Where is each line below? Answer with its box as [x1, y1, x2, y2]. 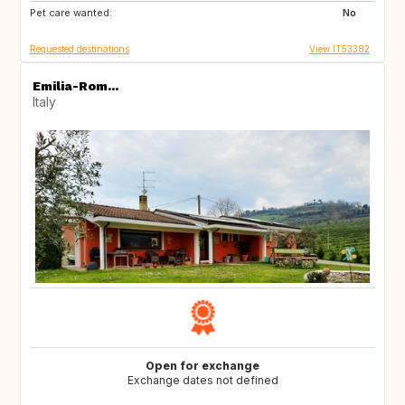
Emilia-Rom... [33, 78, 118, 93]
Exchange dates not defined [127, 372, 278, 387]
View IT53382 [309, 42, 370, 54]
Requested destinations [30, 42, 129, 54]
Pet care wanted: [30, 6, 112, 20]
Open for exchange [146, 358, 259, 372]
